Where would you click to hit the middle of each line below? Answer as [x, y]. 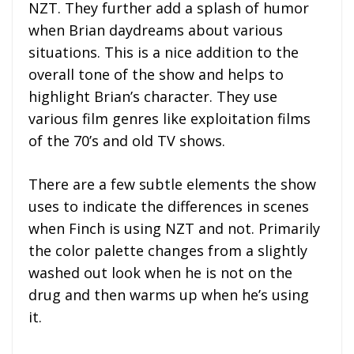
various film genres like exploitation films [169, 119]
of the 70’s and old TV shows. [127, 141]
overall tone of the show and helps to [156, 75]
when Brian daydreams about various [156, 30]
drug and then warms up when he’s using [169, 295]
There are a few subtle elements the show [172, 185]
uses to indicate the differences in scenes [169, 207]
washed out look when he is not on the [160, 273]
